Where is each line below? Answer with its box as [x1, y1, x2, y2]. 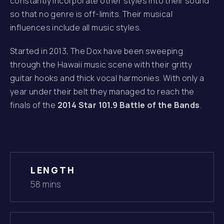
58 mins [30, 178, 61, 190]
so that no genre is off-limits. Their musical [10, 8, 172, 19]
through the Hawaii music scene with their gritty [10, 59, 192, 70]
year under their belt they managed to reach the [10, 86, 194, 97]
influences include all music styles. [10, 22, 141, 33]
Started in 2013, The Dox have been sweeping [10, 45, 183, 56]
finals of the [10, 99, 57, 110]
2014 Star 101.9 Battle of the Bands [57, 99, 200, 110]
